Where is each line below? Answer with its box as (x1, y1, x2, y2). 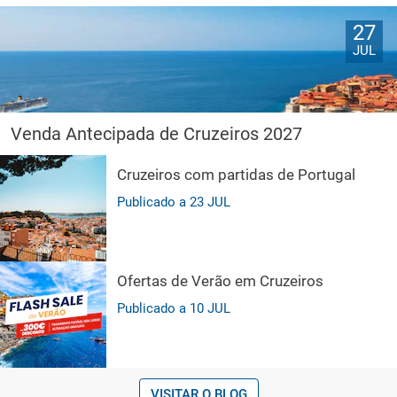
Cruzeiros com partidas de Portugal (117, 165, 355, 183)
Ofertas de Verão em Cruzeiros (117, 271, 323, 290)
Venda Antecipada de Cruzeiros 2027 (11, 122, 302, 144)
